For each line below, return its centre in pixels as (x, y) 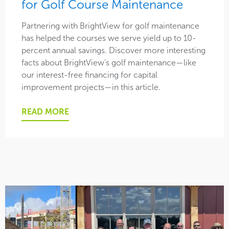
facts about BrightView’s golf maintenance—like (109, 63)
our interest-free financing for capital (89, 75)
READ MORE (45, 112)
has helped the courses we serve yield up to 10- (109, 38)
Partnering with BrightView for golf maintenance (110, 26)
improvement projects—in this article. (91, 87)
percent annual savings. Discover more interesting (113, 51)
